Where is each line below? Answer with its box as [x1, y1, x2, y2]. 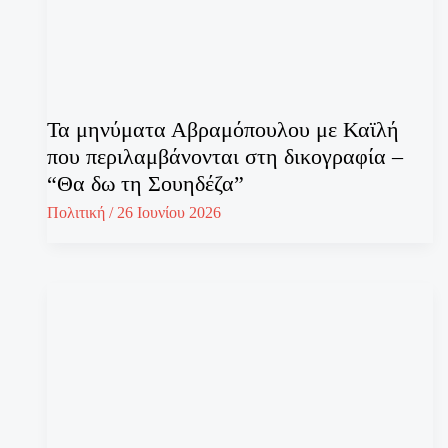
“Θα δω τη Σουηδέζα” [47, 170, 244, 196]
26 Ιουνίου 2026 [117, 204, 221, 222]
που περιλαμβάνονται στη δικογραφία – [47, 143, 403, 169]
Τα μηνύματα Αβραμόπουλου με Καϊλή [47, 116, 399, 142]
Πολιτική [47, 204, 105, 222]
